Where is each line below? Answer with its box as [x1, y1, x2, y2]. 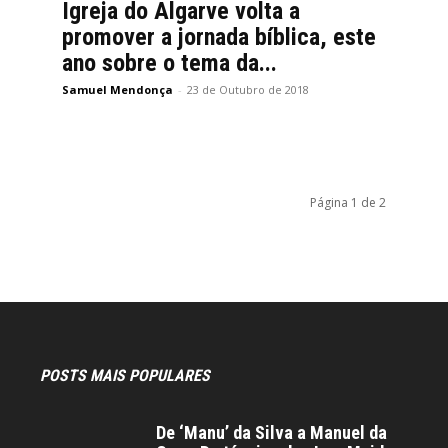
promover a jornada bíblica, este [62, 23, 376, 51]
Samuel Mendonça [62, 82, 173, 97]
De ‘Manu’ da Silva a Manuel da [156, 422, 387, 443]
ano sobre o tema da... [62, 49, 277, 77]
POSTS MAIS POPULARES [40, 366, 210, 385]
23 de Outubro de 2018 [187, 82, 309, 97]
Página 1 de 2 [310, 194, 386, 211]
